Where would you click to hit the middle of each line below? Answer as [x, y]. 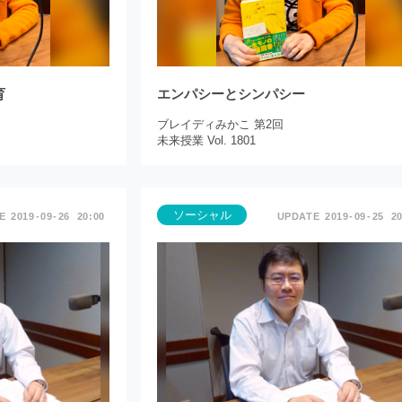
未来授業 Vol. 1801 [207, 141]
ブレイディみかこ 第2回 [221, 125]
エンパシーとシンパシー [232, 94]
